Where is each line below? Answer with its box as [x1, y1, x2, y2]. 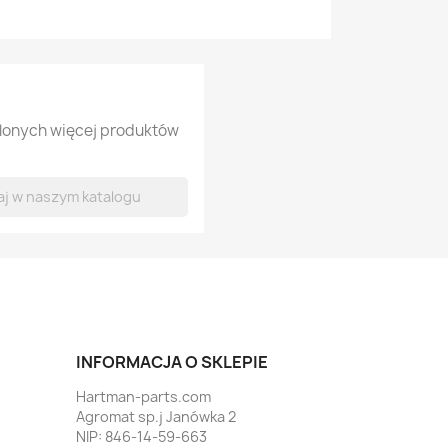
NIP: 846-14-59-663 [76, 427, 207, 446]
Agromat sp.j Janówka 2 [76, 407, 236, 426]
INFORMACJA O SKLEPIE [76, 351, 268, 373]
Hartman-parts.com [76, 387, 211, 406]
